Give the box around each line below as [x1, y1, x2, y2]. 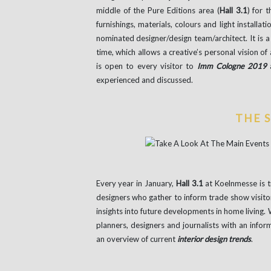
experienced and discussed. [96, 75, 193, 85]
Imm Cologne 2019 [197, 61, 267, 71]
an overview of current [96, 233, 177, 244]
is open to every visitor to [96, 61, 197, 71]
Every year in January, [96, 178, 176, 188]
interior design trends [177, 233, 251, 244]
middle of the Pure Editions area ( [96, 5, 220, 16]
